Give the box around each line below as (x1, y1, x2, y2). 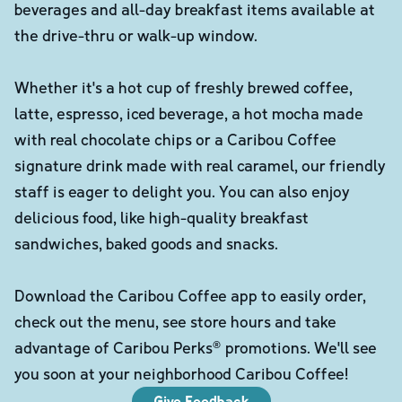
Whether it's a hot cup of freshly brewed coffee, (14, 76, 353, 97)
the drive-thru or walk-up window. (14, 24, 258, 45)
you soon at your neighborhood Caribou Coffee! (14, 363, 348, 383)
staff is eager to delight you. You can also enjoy (14, 180, 350, 201)
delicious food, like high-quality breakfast (14, 206, 309, 227)
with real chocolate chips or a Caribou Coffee (14, 128, 336, 149)
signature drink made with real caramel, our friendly (14, 154, 386, 175)
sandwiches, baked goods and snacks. (14, 232, 278, 253)
